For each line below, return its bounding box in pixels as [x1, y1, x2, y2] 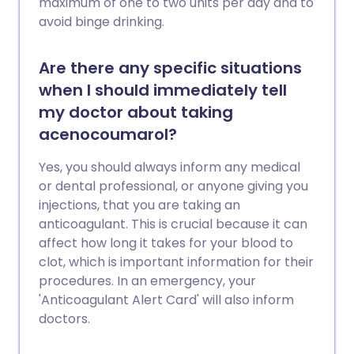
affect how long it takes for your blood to [39, 234, 293, 252]
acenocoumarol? [39, 123, 177, 145]
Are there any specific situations [39, 57, 302, 79]
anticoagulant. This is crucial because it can [39, 215, 307, 233]
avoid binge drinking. [39, 13, 164, 31]
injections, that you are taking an [39, 196, 240, 214]
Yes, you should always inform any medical [39, 158, 300, 176]
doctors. [39, 310, 90, 328]
